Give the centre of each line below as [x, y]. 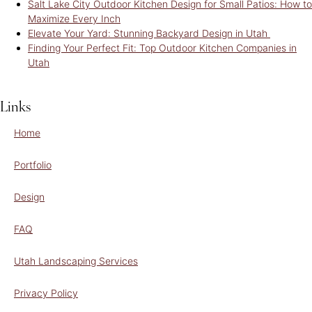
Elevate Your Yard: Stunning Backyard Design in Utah [149, 33]
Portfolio [33, 164]
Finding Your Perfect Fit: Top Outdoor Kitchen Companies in [162, 47]
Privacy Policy [46, 292]
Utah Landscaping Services [76, 260]
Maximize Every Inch [74, 18]
